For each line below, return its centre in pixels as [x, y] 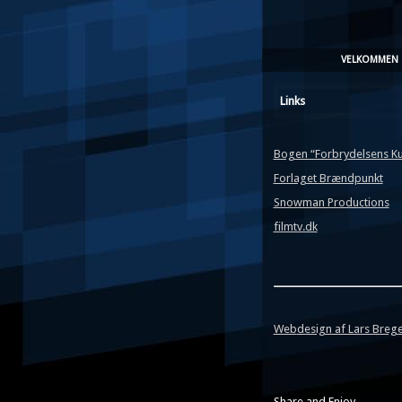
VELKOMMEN [370, 60]
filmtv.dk [295, 226]
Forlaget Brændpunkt [328, 178]
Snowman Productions [331, 202]
